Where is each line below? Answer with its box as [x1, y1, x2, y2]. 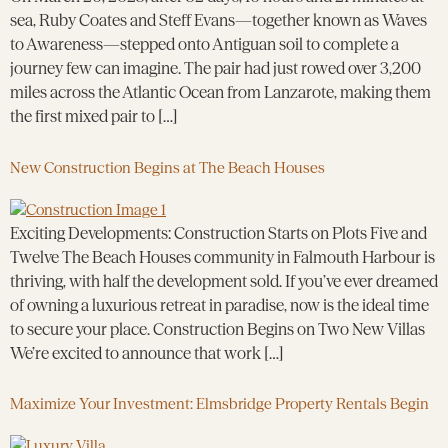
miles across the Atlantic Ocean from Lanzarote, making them [10, 82, 431, 103]
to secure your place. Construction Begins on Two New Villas [10, 318, 425, 339]
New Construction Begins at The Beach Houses [10, 157, 325, 177]
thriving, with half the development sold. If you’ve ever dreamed [10, 270, 438, 291]
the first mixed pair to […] [10, 106, 178, 127]
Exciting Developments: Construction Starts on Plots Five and [10, 222, 427, 243]
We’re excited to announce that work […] [10, 342, 284, 363]
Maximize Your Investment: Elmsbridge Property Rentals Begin [10, 394, 429, 414]
